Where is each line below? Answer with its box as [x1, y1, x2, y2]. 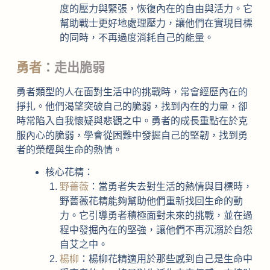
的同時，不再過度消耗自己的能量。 [59, 33, 214, 43]
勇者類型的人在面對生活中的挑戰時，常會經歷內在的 [16, 87, 248, 98]
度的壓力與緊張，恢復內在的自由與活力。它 [59, 4, 253, 14]
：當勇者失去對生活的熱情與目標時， [88, 181, 253, 192]
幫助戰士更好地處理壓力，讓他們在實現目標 [59, 18, 253, 29]
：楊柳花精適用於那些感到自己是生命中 [78, 254, 253, 265]
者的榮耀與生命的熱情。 [16, 145, 122, 155]
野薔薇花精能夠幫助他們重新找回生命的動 [59, 196, 243, 207]
